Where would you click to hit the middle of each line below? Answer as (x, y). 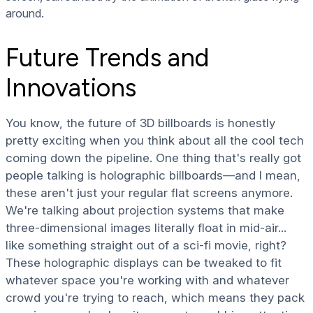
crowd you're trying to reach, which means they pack (155, 297)
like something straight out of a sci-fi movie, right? (146, 245)
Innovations (71, 87)
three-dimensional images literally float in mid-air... (146, 227)
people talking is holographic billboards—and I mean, (153, 175)
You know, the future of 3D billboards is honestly (140, 123)
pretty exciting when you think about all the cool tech (155, 140)
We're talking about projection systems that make (145, 210)
